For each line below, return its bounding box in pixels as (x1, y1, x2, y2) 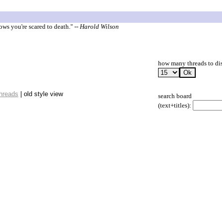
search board (158, 92, 192, 100)
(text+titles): (158, 102, 191, 110)
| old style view (18, 90, 63, 98)
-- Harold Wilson (74, 23, 119, 30)
